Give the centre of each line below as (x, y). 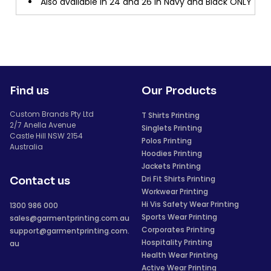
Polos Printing (167, 141)
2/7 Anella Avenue (43, 125)
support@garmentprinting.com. (70, 231)
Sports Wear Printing (179, 217)
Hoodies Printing (172, 153)
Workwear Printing (175, 191)
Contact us (40, 181)
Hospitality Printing (177, 242)
